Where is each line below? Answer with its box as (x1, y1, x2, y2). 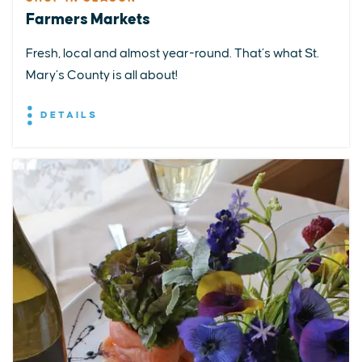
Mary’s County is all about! (26, 69, 178, 82)
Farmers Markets (26, 11, 149, 27)
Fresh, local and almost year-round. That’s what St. (26, 47, 319, 60)
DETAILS (36, 109, 98, 120)
